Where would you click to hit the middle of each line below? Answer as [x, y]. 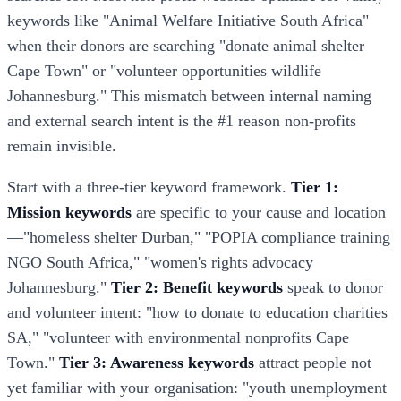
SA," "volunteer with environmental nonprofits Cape [178, 337]
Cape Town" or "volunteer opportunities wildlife [164, 71]
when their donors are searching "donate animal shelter [186, 46]
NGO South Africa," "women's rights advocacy [160, 262]
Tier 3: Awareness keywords [157, 362]
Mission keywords [69, 212]
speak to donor [333, 287]
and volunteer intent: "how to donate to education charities [197, 312]
